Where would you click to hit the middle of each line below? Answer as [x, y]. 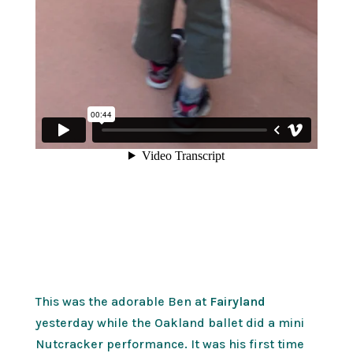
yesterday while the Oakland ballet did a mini [169, 323]
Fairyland [237, 302]
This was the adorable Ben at [122, 302]
